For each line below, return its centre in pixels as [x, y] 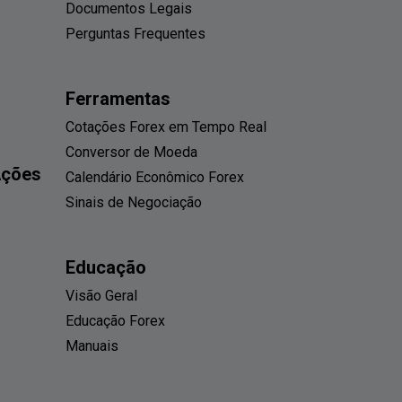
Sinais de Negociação [134, 203]
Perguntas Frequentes [135, 34]
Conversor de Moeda [131, 153]
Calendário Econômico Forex [155, 178]
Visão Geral [101, 296]
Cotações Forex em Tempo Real [166, 127]
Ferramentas [118, 99]
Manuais [92, 346]
